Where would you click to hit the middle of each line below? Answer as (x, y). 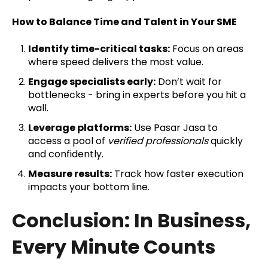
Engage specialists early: (92, 81)
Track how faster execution (178, 174)
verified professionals (158, 141)
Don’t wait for (189, 81)
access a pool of (68, 141)
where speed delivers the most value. (116, 62)
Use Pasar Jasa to (175, 128)
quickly (226, 141)
